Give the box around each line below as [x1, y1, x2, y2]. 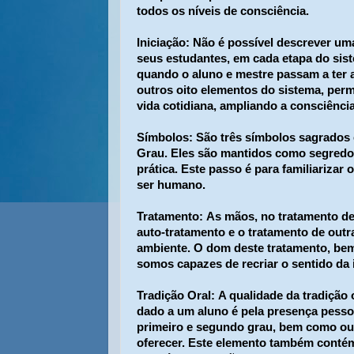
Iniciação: [137, 36, 190, 49]
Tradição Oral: [137, 289, 215, 302]
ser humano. [137, 179, 205, 191]
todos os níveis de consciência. [137, 5, 309, 17]
